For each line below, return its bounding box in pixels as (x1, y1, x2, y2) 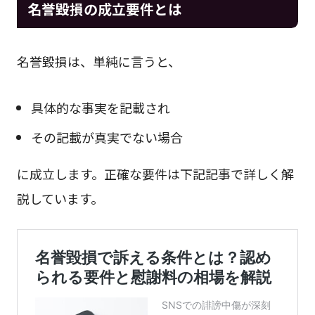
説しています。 (16, 188, 103, 207)
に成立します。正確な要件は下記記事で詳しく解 (16, 164, 294, 183)
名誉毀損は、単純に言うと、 (16, 51, 181, 70)
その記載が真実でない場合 (30, 127, 183, 146)
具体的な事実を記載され (30, 98, 170, 117)
